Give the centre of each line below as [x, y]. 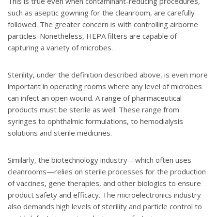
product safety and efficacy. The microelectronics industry [104, 195]
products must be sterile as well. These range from [93, 109]
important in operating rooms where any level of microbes [105, 86]
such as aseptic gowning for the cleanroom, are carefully [101, 13]
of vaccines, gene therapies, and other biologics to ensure [104, 183]
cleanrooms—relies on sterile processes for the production [107, 171]
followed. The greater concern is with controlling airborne [103, 24]
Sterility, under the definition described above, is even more [108, 75]
